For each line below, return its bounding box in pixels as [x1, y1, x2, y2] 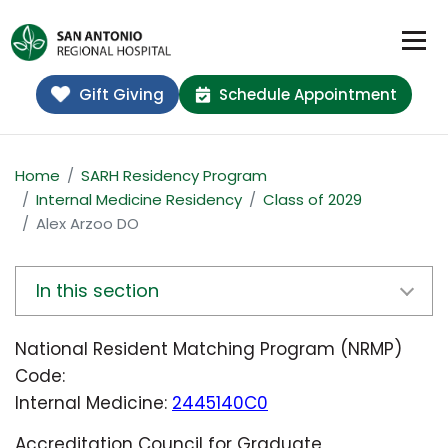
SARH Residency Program [81, 165, 267, 187]
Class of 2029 [263, 189, 362, 211]
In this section [36, 278, 159, 304]
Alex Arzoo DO [36, 213, 139, 235]
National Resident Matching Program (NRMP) [15, 337, 402, 362]
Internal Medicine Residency [36, 189, 242, 211]
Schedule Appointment [218, 84, 397, 106]
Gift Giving [78, 84, 164, 106]
